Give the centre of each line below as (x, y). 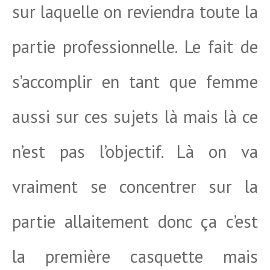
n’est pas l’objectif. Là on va (135, 151)
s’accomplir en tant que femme (135, 81)
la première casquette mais (135, 256)
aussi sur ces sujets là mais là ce (135, 116)
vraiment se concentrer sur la (135, 186)
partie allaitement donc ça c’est (135, 221)
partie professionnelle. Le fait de (135, 46)
